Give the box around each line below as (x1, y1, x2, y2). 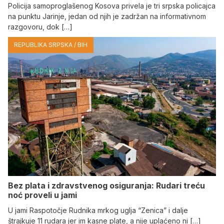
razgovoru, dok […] (8, 22, 72, 31)
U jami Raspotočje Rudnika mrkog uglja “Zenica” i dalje (8, 205, 188, 214)
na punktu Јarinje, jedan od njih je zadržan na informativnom (8, 12, 206, 21)
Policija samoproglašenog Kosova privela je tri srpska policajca (8, 1, 215, 10)
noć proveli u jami (8, 189, 77, 200)
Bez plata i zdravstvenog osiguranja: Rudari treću (8, 180, 205, 190)
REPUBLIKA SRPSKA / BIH (14, 41, 87, 49)
